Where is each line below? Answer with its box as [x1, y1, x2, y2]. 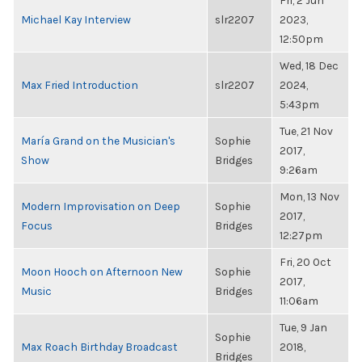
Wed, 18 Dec [280, 59, 339, 72]
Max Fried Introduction [21, 78, 138, 91]
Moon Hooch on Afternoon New [21, 265, 183, 278]
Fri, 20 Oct [280, 255, 331, 268]
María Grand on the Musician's [21, 134, 175, 147]
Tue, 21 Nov [280, 124, 333, 137]
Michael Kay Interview [21, 13, 131, 26]
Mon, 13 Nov [280, 190, 339, 203]
